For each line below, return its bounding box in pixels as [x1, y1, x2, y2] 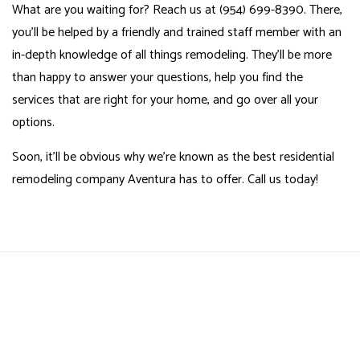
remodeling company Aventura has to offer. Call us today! [12, 168, 318, 190]
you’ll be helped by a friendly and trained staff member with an [12, 21, 342, 43]
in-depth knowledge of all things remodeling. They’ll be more [12, 43, 332, 66]
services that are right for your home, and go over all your [12, 88, 318, 111]
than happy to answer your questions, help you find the [12, 66, 303, 88]
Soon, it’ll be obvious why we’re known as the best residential [12, 145, 334, 168]
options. [12, 111, 55, 133]
